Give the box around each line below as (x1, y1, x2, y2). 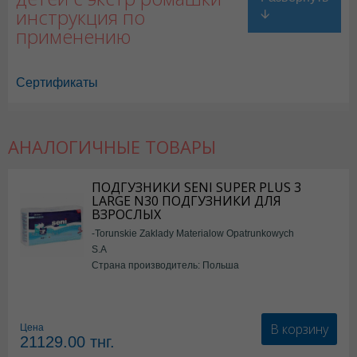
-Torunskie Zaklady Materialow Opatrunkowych (92, 227, 294, 239)
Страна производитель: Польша (92, 259, 239, 271)
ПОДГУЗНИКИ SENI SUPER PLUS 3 (92, 178, 301, 196)
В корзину (270, 320, 328, 338)
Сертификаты (16, 76, 98, 89)
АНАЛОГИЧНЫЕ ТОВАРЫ (8, 135, 216, 159)
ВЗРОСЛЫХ (92, 206, 161, 223)
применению (16, 23, 131, 49)
